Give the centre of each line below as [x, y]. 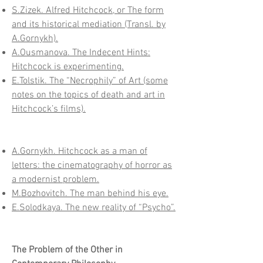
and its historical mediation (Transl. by [89, 25]
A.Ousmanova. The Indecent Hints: [81, 53]
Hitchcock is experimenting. [68, 67]
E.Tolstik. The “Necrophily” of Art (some [90, 81]
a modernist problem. [55, 180]
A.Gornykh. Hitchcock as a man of [80, 151]
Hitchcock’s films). [49, 109]
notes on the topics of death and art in [88, 95]
